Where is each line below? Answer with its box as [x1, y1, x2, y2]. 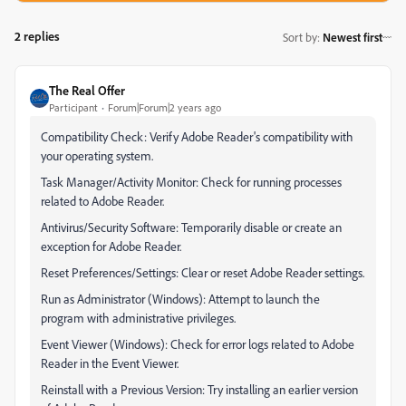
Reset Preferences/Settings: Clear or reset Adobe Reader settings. [41, 265, 364, 280]
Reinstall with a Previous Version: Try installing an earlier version [41, 382, 358, 397]
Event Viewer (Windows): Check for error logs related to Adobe [41, 336, 354, 352]
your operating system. [41, 148, 153, 163]
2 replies [14, 28, 60, 43]
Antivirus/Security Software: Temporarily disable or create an [41, 219, 342, 235]
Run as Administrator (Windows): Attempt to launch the [41, 291, 320, 306]
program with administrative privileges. [41, 310, 236, 325]
